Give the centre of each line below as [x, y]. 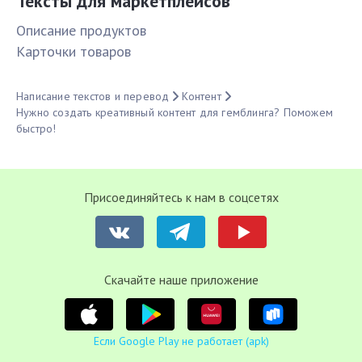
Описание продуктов [81, 31]
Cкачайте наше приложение [181, 280]
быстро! [36, 129]
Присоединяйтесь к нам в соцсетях [181, 198]
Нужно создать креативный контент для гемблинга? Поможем [175, 113]
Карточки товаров [74, 52]
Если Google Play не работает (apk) [181, 341]
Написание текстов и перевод [93, 97]
